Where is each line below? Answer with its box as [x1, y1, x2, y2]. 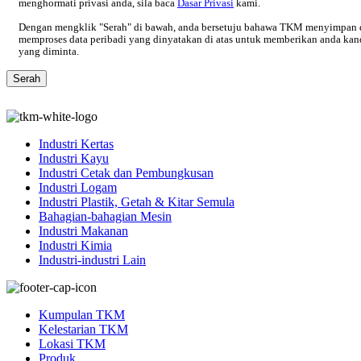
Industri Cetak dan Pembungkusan [39, 166, 214, 180]
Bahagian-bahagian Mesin [39, 210, 172, 224]
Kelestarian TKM [39, 322, 128, 337]
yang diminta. [19, 46, 79, 58]
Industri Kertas [39, 137, 114, 151]
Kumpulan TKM [39, 308, 125, 322]
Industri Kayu [39, 151, 109, 166]
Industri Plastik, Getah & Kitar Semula [39, 195, 234, 210]
